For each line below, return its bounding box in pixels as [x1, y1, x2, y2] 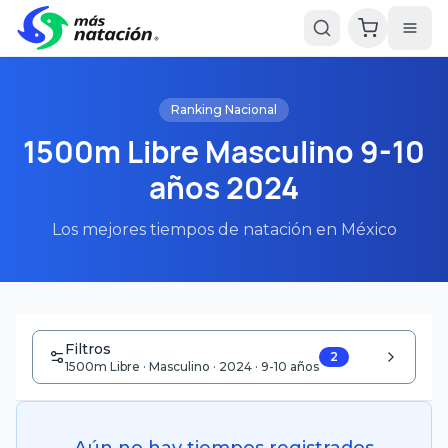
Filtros [65, 340, 111, 358]
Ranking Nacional [171, 102, 277, 117]
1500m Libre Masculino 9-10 [23, 131, 425, 172]
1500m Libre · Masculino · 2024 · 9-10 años [65, 359, 319, 374]
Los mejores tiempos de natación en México [51, 220, 397, 239]
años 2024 [149, 167, 299, 208]
